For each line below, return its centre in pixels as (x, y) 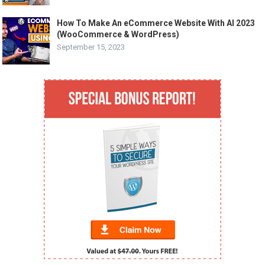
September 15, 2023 (91, 47)
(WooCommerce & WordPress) (118, 35)
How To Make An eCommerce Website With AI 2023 (156, 23)
